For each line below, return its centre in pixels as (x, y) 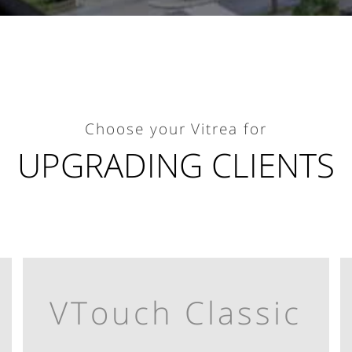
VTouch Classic (176, 312)
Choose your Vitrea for (176, 128)
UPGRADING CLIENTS (176, 165)
